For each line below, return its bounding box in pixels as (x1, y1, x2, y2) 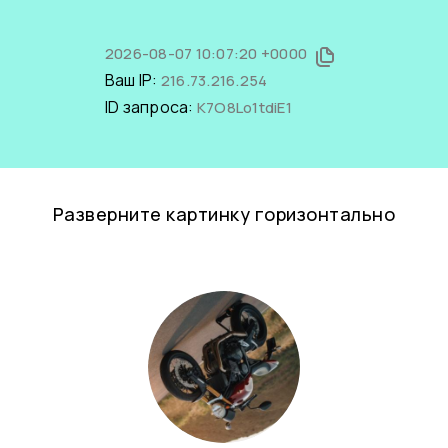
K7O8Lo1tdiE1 (196, 97, 292, 118)
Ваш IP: (104, 69, 161, 91)
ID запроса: (104, 96, 197, 118)
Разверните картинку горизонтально (52, 202, 396, 226)
